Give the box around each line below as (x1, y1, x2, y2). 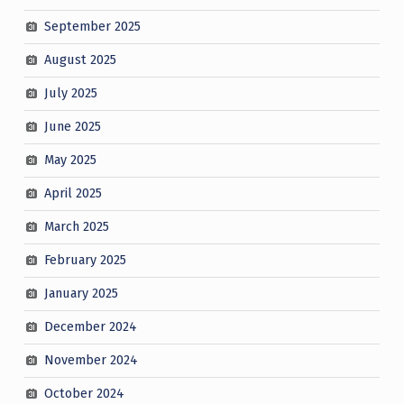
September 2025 (43, 18, 141, 35)
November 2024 (43, 352, 138, 369)
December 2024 (43, 318, 137, 335)
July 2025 (43, 85, 97, 102)
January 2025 (43, 285, 118, 302)
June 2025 (43, 118, 101, 135)
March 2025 (43, 218, 109, 235)
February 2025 (43, 252, 126, 269)
